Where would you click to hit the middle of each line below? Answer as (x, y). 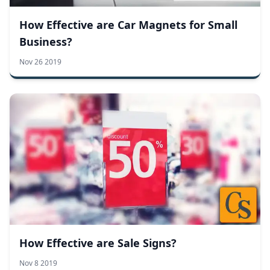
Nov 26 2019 (40, 61)
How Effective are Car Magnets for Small (128, 24)
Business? (46, 41)
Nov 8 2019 (38, 263)
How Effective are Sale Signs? (98, 243)
